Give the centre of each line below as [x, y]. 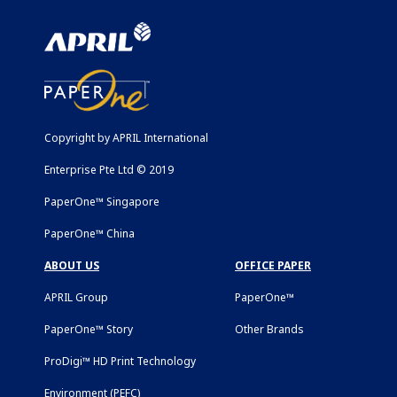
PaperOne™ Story [89, 329]
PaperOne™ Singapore [102, 201]
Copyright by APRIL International [126, 137]
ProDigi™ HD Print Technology [120, 361]
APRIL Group [76, 297]
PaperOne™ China [90, 233]
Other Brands [269, 329]
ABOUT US [72, 265]
